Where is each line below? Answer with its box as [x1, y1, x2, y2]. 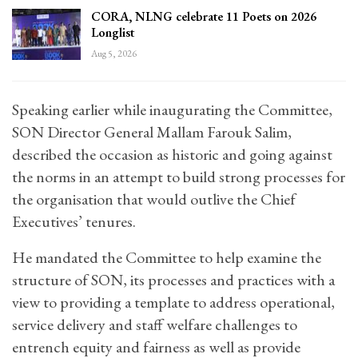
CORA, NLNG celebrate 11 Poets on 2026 [91, 8, 316, 26]
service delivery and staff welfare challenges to [12, 314, 297, 336]
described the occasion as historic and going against [12, 144, 332, 165]
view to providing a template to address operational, [12, 292, 335, 313]
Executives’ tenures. [12, 211, 136, 233]
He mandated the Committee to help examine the [12, 247, 321, 268]
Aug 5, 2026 [91, 47, 137, 61]
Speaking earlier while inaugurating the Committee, [12, 99, 332, 121]
